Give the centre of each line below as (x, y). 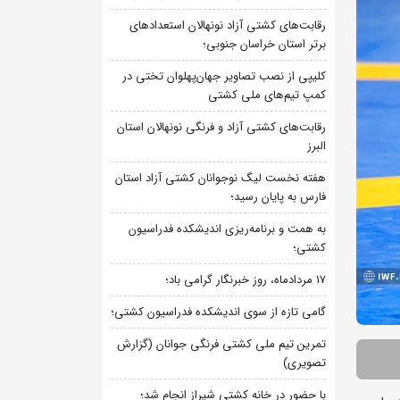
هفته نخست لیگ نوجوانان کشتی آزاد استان (221, 178)
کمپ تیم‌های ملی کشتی (267, 95)
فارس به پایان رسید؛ (278, 197)
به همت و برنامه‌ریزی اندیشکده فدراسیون (227, 229)
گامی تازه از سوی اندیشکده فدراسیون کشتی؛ (218, 312)
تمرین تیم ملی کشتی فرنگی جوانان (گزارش (221, 344)
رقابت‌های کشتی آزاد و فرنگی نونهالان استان (221, 127)
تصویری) (304, 363)
